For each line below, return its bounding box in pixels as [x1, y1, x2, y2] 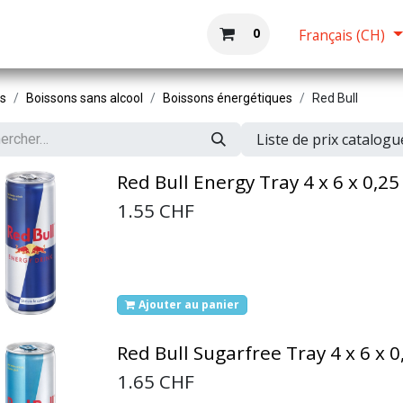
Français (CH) [298, 25, 385, 46]
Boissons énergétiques [163, 91, 292, 105]
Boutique [53, 24, 118, 44]
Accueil [131, 24, 185, 44]
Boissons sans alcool [26, 91, 143, 105]
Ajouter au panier [139, 297, 239, 312]
